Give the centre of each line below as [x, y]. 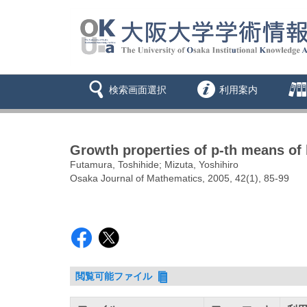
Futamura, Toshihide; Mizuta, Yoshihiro [154, 165]
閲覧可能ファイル [115, 277]
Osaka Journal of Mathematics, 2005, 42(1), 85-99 [180, 179]
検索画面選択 [138, 90]
